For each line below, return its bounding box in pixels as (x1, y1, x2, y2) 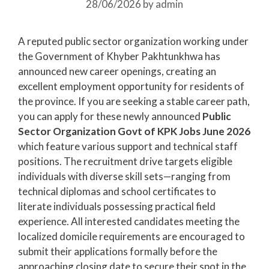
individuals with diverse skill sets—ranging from (18, 169, 231, 183)
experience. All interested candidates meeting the (18, 214, 240, 228)
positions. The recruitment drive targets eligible (18, 154, 232, 168)
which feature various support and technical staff (18, 139, 238, 153)
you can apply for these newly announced (18, 109, 202, 122)
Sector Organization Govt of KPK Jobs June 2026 (18, 124, 250, 138)
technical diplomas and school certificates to (18, 184, 216, 198)
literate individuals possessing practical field (18, 199, 216, 213)
